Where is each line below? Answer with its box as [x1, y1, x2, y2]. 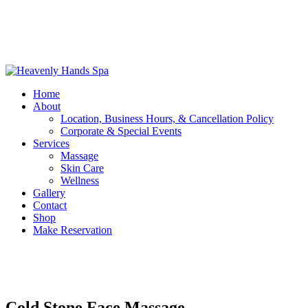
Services [33, 137, 69, 149]
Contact [33, 199, 67, 211]
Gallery [33, 187, 65, 199]
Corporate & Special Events [60, 125, 181, 137]
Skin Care [60, 162, 104, 174]
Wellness [60, 175, 99, 186]
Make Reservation [33, 224, 112, 236]
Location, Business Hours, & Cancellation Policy [60, 113, 274, 124]
